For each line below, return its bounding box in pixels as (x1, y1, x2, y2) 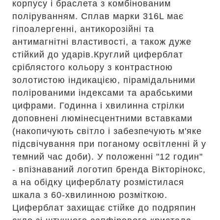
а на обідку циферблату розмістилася (12, 177, 184, 187)
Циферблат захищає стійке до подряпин (12, 203, 196, 213)
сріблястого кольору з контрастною (12, 62, 173, 72)
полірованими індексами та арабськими (12, 88, 193, 98)
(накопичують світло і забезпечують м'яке (12, 126, 202, 136)
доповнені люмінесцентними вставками (12, 113, 192, 123)
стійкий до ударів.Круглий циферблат (12, 50, 183, 59)
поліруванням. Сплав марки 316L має (12, 11, 184, 21)
